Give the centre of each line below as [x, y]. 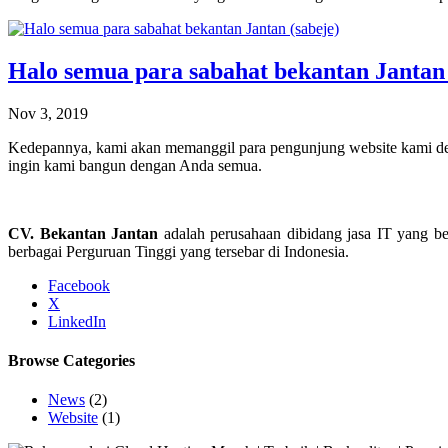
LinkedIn [77, 321]
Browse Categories [71, 360]
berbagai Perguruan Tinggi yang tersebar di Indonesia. [178, 251]
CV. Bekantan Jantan [83, 233]
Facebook [79, 285]
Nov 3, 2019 [48, 113]
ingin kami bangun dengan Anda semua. [135, 165]
